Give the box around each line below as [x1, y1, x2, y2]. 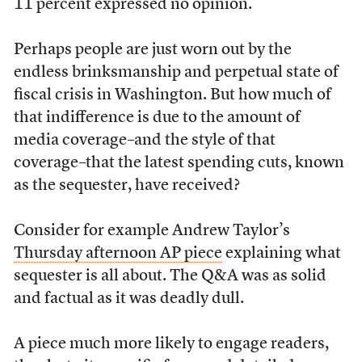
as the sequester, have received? [13, 178, 240, 194]
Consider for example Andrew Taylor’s [13, 223, 290, 239]
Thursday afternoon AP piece [13, 246, 222, 262]
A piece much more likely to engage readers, [13, 336, 329, 352]
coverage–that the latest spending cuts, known [13, 155, 344, 171]
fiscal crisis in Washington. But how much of [13, 87, 331, 103]
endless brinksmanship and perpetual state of [13, 65, 339, 81]
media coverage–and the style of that [13, 133, 276, 149]
